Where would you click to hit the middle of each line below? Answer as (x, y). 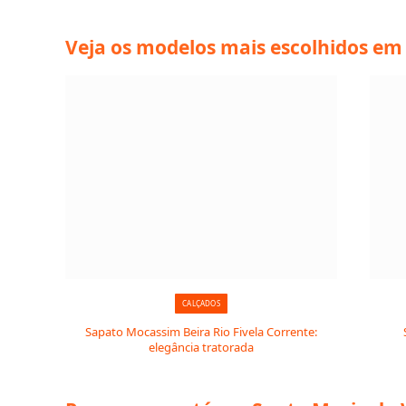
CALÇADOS (201, 303)
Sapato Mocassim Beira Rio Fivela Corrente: (201, 332)
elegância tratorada (201, 347)
